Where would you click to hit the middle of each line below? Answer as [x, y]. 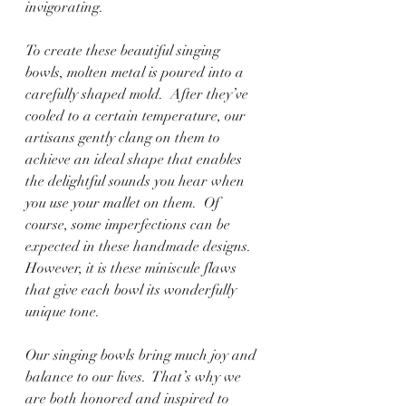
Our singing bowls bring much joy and [143, 355]
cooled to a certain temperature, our [137, 116]
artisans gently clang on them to [125, 138]
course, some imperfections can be [130, 225]
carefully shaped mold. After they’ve [139, 94]
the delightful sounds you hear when [137, 181]
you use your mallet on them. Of [124, 203]
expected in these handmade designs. [142, 246]
